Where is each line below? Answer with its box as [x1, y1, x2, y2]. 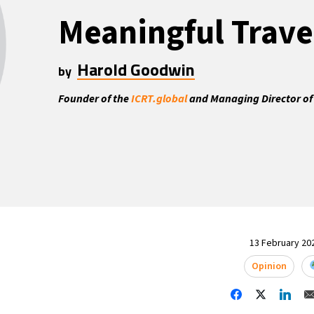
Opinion [251, 259, 287, 273]
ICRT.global [130, 91, 187, 107]
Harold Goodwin [76, 57, 195, 82]
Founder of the [57, 91, 131, 107]
